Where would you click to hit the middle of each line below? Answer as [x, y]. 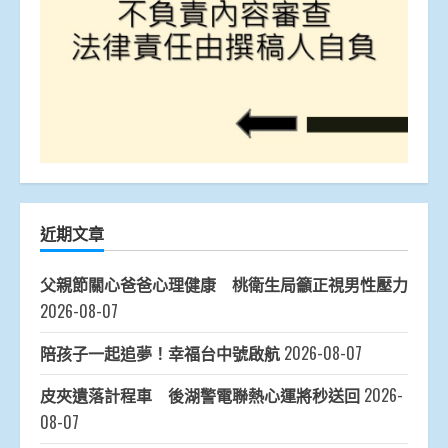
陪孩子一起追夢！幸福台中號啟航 [160, 353]
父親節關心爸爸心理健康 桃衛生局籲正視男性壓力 [224, 284]
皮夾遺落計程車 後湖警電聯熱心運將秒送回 [200, 395]
